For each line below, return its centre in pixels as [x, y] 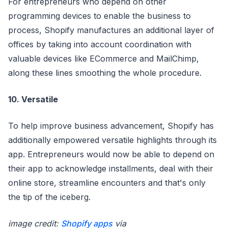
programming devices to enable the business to [99, 16]
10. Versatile [33, 99]
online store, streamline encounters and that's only [107, 183]
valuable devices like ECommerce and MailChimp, [104, 59]
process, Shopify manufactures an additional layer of [111, 30]
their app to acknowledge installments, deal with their [111, 168]
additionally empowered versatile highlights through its [112, 140]
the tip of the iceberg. [49, 197]
